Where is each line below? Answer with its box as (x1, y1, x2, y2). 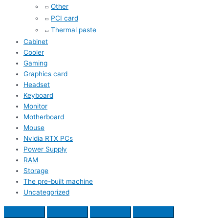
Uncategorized (23, 188, 69, 197)
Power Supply (23, 145, 67, 153)
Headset (23, 81, 50, 89)
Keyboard (23, 91, 53, 100)
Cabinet (23, 38, 48, 46)
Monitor (23, 102, 47, 110)
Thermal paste (51, 26, 96, 34)
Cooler (23, 48, 44, 57)
